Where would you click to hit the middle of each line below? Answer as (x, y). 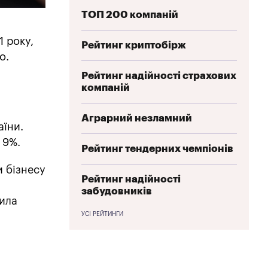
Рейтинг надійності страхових (159, 75)
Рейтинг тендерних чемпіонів (157, 148)
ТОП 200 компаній (130, 14)
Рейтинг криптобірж (134, 45)
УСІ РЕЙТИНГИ (102, 214)
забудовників (117, 191)
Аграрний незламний (137, 118)
